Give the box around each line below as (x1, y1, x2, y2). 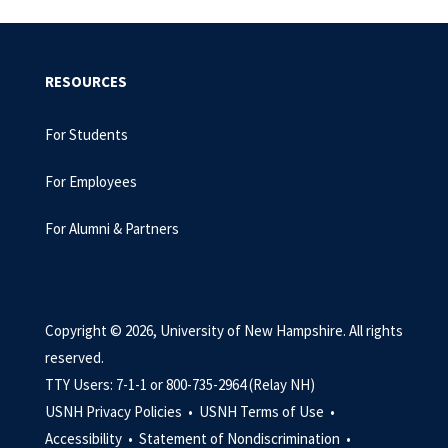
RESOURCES (45, 72, 127, 91)
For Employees (45, 172, 137, 191)
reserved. (45, 348, 104, 367)
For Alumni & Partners (45, 219, 182, 238)
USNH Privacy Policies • (45, 402, 196, 421)
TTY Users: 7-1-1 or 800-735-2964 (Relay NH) (45, 375, 315, 394)
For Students (45, 125, 128, 144)
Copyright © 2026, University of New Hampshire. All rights (45, 321, 403, 340)
